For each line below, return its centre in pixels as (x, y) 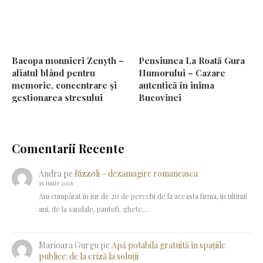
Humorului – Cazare (182, 73)
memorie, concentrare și (64, 85)
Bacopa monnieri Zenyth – (68, 60)
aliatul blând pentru (53, 73)
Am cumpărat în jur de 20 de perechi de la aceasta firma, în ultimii (143, 196)
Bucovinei (160, 97)
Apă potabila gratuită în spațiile (168, 245)
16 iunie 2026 (56, 183)
